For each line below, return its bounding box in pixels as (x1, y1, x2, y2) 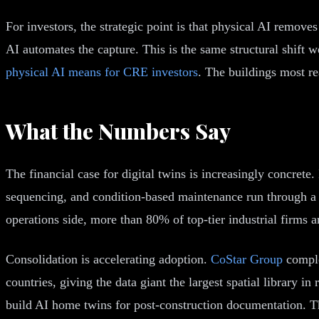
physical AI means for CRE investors (6, 64, 198, 79)
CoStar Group (211, 251, 283, 266)
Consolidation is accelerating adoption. (6, 251, 211, 266)
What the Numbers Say (6, 116, 231, 145)
